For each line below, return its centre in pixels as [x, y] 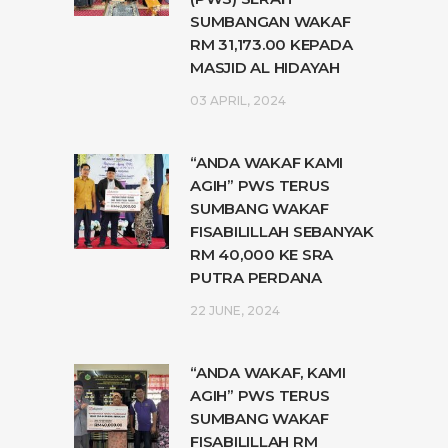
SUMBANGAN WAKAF [270, 21]
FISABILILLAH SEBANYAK [282, 231]
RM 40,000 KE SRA [261, 254]
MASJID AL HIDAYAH [265, 67]
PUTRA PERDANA [256, 277]
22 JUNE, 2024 [235, 310]
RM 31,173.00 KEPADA [271, 44]
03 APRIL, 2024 [238, 100]
